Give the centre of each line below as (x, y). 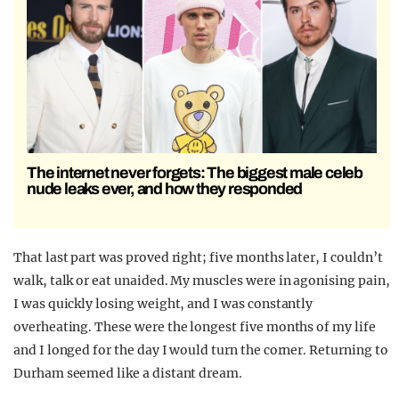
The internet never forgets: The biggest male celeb (195, 172)
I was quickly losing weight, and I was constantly (163, 303)
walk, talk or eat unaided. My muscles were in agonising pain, (202, 280)
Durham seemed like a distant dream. (128, 373)
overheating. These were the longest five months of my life (195, 326)
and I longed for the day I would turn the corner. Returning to (201, 350)
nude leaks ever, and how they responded (165, 188)
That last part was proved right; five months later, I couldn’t (198, 257)
